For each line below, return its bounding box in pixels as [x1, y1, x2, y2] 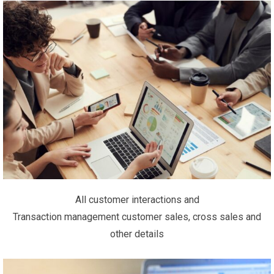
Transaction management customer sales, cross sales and [13, 210, 261, 223]
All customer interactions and [75, 193, 199, 206]
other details [110, 228, 164, 240]
